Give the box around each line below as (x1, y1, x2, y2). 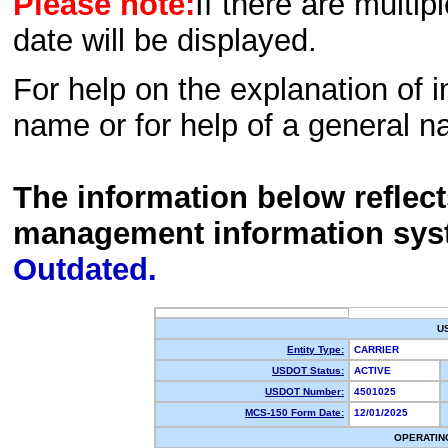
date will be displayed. (13, 23, 317, 59)
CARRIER (354, 344, 405, 355)
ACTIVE (354, 365, 397, 376)
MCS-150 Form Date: (245, 407, 344, 418)
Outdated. (13, 252, 157, 288)
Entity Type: (287, 344, 344, 355)
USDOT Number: (265, 386, 344, 397)
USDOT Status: (272, 365, 344, 376)
